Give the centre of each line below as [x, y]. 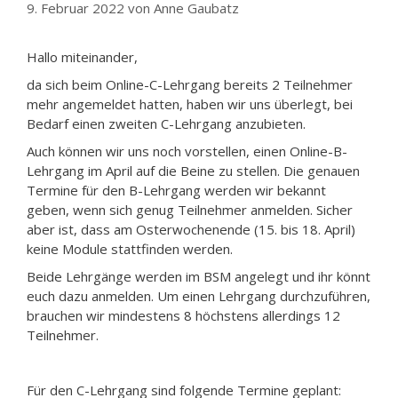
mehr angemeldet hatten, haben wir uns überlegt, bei [190, 103]
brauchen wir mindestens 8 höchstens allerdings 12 [183, 315]
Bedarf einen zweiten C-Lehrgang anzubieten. [166, 123]
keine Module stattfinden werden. [130, 248]
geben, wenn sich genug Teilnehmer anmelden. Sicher [190, 209]
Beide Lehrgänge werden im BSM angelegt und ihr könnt [199, 276]
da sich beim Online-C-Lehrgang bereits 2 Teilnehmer [190, 84]
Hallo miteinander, [82, 56]
